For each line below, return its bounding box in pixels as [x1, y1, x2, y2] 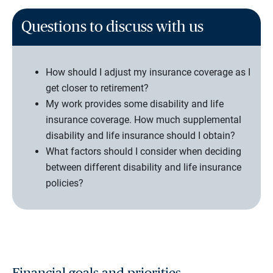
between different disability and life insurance [46, 161, 241, 174]
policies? [46, 177, 83, 190]
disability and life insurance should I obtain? [46, 130, 235, 142]
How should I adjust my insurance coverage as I [46, 66, 250, 79]
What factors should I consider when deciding [46, 146, 241, 158]
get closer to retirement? [46, 82, 149, 94]
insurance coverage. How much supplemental [46, 114, 241, 126]
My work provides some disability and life [46, 98, 224, 110]
